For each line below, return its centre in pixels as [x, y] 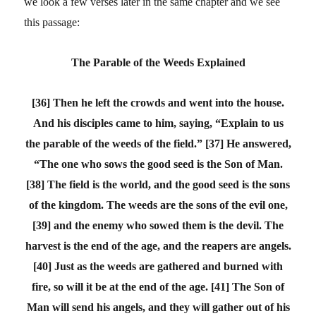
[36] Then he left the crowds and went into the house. [158, 102]
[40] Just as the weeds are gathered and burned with [158, 266]
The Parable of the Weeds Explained [158, 62]
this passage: [52, 22]
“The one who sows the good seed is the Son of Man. [158, 164]
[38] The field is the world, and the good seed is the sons [158, 184]
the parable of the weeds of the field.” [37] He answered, [158, 143]
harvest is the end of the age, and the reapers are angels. [158, 245]
